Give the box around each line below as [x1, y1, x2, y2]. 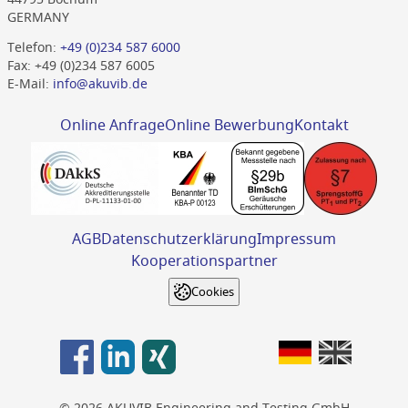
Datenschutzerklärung [101, 228, 257, 249]
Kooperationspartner [130, 250, 278, 270]
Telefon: [6, 39, 60, 56]
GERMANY [6, 8, 69, 25]
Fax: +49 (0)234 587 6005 [6, 57, 155, 75]
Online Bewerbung [164, 114, 294, 135]
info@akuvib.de [52, 76, 148, 93]
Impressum [257, 228, 336, 249]
